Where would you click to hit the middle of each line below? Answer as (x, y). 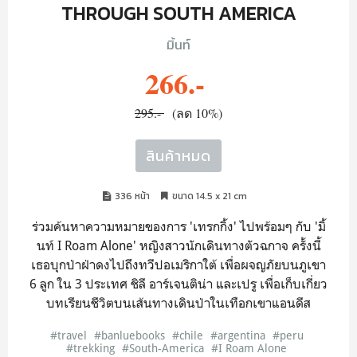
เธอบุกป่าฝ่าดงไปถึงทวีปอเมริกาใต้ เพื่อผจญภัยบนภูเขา (178, 265)
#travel (68, 335)
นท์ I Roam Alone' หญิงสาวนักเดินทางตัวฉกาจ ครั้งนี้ (178, 245)
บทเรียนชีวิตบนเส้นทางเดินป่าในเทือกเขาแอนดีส (178, 303)
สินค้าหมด (178, 156)
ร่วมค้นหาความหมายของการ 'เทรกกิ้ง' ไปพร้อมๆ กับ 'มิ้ (178, 226)
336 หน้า (132, 196)
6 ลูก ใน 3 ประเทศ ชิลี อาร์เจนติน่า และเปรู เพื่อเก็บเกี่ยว (178, 284)
